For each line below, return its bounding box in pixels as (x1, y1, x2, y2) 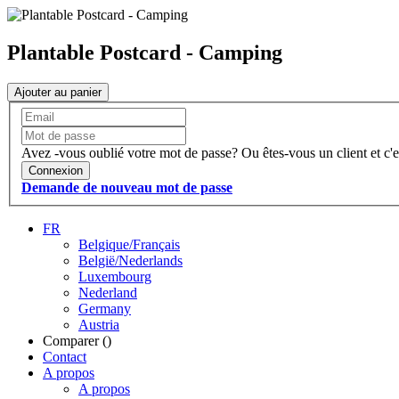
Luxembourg (78, 269, 151, 285)
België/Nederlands (78, 253, 183, 269)
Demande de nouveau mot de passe (21, 180, 232, 196)
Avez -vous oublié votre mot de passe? (21, 145, 238, 161)
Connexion (28, 164, 83, 178)
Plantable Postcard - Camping (7, 40, 282, 64)
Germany (78, 301, 131, 317)
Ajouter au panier (14, 85, 102, 99)
